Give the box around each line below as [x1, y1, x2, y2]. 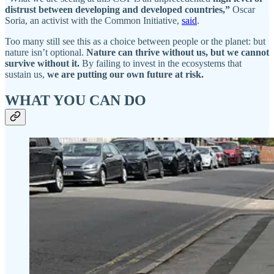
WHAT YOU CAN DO [5, 92, 146, 109]
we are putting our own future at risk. [47, 69, 204, 80]
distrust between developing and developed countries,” [5, 4, 230, 15]
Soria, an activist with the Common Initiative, [5, 15, 182, 26]
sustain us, [5, 69, 47, 80]
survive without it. [5, 58, 82, 69]
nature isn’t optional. [5, 47, 86, 58]
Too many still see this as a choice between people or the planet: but [5, 36, 265, 47]
